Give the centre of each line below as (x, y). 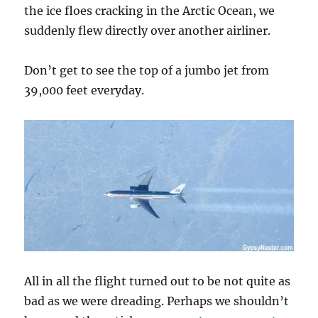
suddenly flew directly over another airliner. (148, 30)
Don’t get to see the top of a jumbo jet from (147, 70)
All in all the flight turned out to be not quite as (158, 281)
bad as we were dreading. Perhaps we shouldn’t (157, 301)
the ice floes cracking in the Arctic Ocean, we (150, 10)
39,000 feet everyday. (84, 90)
